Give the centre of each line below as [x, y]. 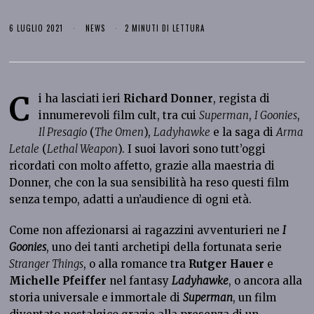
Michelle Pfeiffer [58, 281]
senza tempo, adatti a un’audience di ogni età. [131, 200]
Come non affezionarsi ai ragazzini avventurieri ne [146, 231]
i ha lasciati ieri [81, 99]
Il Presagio [63, 132]
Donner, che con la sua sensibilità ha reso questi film [149, 183]
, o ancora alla [266, 281]
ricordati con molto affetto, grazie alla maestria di [142, 166]
